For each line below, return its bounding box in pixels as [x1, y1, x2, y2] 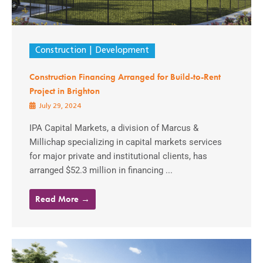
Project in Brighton [29, 86, 100, 97]
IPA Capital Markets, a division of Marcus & [29, 123, 198, 134]
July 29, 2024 [37, 103, 81, 110]
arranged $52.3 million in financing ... [29, 165, 173, 176]
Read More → [35, 193, 90, 205]
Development [95, 46, 149, 56]
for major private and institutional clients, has [29, 151, 207, 162]
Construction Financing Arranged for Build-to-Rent [29, 72, 221, 83]
